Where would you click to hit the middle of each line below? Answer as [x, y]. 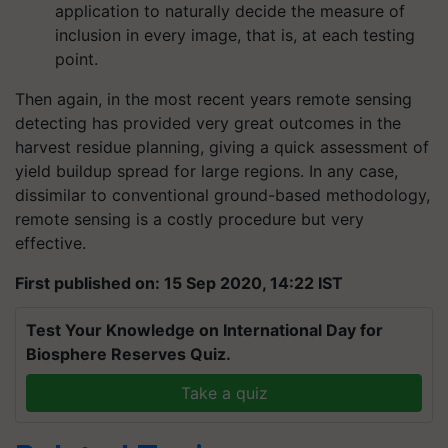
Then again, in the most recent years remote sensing [213, 99]
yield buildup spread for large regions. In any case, [206, 171]
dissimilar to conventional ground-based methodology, [222, 195]
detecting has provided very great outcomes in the [208, 123]
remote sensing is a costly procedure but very [189, 219]
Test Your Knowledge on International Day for [204, 330]
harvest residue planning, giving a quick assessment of [222, 147]
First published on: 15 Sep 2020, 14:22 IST [179, 283]
